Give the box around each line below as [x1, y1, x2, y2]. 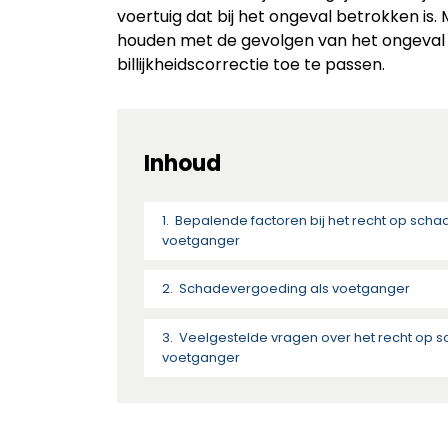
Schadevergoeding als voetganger [178, 279, 410, 299]
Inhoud [143, 147, 221, 179]
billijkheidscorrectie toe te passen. [117, 52, 385, 76]
